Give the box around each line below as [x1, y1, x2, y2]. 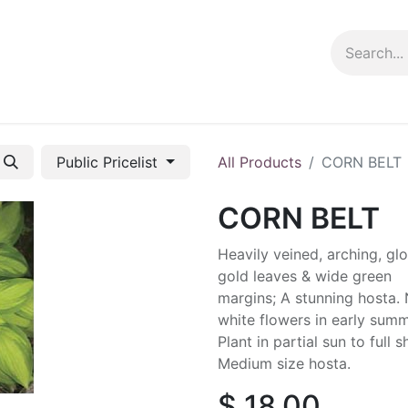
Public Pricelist [56, 153, 163, 171]
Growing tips [122, 92, 210, 110]
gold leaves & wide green [218, 267, 392, 285]
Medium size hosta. [218, 354, 351, 372]
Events [61, 92, 107, 110]
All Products [218, 153, 301, 171]
